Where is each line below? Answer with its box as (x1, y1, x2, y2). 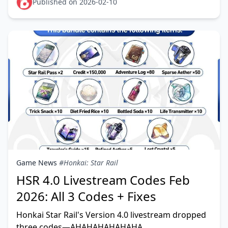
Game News (16, 158, 57, 167)
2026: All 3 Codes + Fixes (16, 188, 156, 205)
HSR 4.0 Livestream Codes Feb (16, 172, 190, 188)
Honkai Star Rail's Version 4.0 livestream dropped (16, 209, 206, 220)
